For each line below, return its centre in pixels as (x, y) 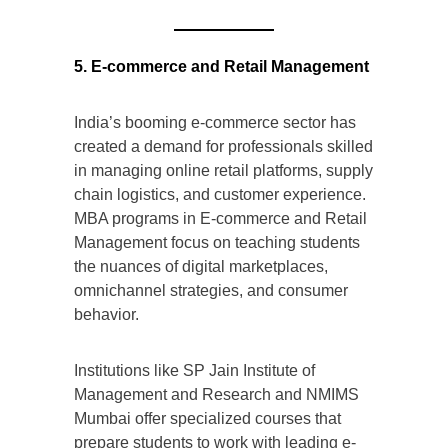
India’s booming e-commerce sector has (215, 123)
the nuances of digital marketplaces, (201, 267)
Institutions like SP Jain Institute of (194, 371)
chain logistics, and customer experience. (220, 195)
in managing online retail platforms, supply (223, 171)
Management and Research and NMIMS (216, 395)
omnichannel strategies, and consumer (211, 291)
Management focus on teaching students (217, 243)
